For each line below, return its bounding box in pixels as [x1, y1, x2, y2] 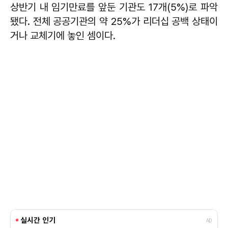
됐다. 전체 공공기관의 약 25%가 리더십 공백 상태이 [10, 15, 218, 28]
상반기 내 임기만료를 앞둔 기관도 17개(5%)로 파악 [10, 1, 218, 14]
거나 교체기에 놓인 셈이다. [10, 30, 118, 42]
